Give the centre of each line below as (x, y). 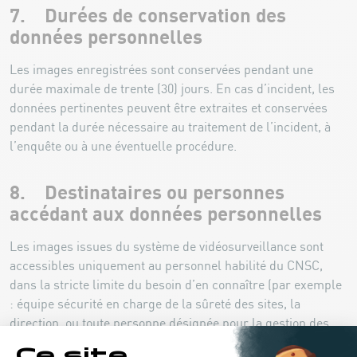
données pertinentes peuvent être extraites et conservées (169, 108)
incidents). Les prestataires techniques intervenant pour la (173, 343)
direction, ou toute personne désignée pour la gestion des (169, 324)
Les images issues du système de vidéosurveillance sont (167, 247)
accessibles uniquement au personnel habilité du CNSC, (166, 266)
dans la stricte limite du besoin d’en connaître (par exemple (176, 285)
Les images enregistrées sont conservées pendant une (161, 70)
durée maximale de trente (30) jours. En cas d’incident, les (172, 89)
